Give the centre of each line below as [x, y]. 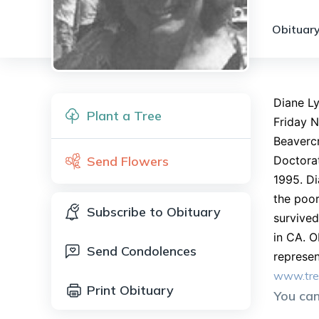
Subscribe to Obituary [154, 212]
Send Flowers [128, 161]
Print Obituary [130, 290]
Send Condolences [142, 251]
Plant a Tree [124, 116]
